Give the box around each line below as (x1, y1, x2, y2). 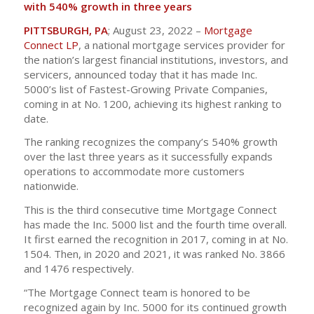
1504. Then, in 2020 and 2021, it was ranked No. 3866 (23, 247, 285, 261)
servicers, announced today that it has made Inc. (23, 67, 257, 81)
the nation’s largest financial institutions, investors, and (23, 52, 288, 67)
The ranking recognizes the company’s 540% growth (23, 135, 278, 149)
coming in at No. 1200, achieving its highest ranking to (23, 96, 282, 111)
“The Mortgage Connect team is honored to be (23, 285, 250, 299)
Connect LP (23, 37, 78, 52)
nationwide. (23, 179, 78, 193)
